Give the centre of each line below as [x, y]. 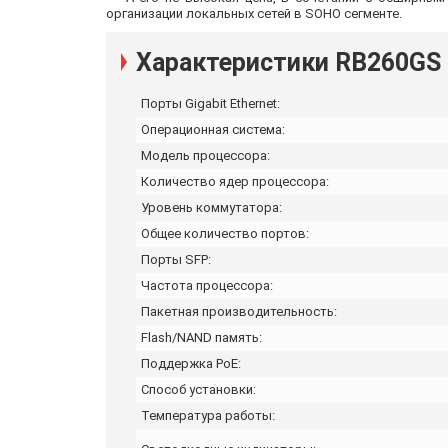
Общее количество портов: [225, 233]
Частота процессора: [207, 285]
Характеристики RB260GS [288, 62]
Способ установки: [198, 389]
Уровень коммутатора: [211, 207]
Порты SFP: [176, 259]
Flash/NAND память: [201, 337]
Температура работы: [208, 415]
